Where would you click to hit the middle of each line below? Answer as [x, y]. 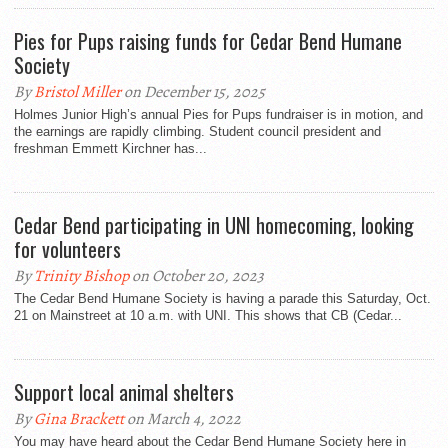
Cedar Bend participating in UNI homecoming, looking [214, 225]
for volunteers [67, 249]
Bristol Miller [77, 92]
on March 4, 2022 [182, 419]
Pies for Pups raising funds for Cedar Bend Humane [208, 41]
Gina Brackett [79, 419]
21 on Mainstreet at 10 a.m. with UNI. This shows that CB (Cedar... [208, 315]
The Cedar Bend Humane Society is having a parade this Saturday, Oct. [222, 298]
